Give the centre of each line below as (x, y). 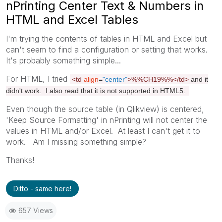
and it (199, 79)
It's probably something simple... (63, 60)
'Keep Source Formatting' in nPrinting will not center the (107, 120)
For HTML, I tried (38, 79)
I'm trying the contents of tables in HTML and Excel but (106, 38)
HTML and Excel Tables (72, 19)
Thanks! (20, 160)
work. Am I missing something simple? (76, 141)
